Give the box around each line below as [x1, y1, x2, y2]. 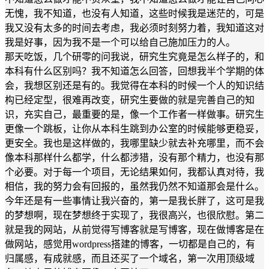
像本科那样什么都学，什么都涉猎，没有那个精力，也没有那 [5, 152, 264, 163]
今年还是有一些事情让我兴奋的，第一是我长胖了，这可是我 [5, 195, 264, 206]
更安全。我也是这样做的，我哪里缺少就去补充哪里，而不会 [5, 138, 264, 148]
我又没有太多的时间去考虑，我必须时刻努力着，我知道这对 [5, 22, 264, 33]
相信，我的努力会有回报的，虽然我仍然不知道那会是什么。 [5, 181, 264, 192]
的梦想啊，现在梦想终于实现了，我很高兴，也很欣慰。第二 [5, 210, 264, 220]
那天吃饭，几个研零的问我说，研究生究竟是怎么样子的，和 [5, 51, 264, 62]
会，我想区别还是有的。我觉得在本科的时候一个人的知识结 [5, 80, 264, 91]
